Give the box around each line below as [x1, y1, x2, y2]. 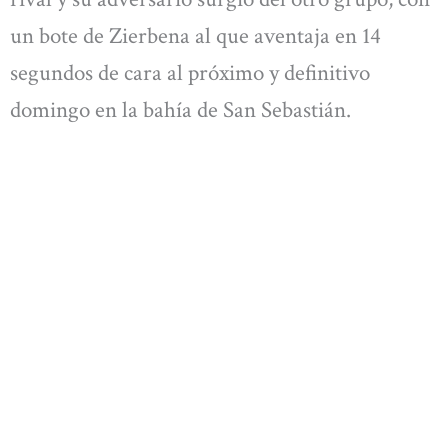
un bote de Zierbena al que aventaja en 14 [10, 21, 381, 52]
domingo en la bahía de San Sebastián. [10, 95, 351, 126]
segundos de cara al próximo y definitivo [10, 58, 370, 89]
